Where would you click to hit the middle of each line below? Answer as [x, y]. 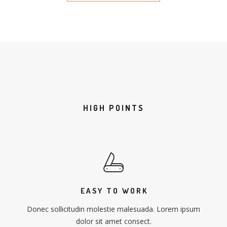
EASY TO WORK [114, 191]
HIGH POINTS [113, 108]
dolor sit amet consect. [113, 221]
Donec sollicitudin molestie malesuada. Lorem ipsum [113, 209]
